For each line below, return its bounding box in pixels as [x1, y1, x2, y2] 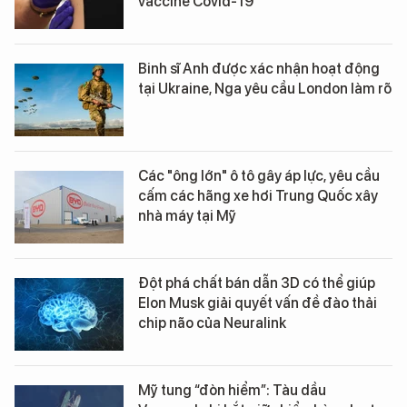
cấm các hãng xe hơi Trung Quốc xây [138, 187, 378, 204]
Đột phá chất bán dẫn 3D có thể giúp [138, 274, 375, 292]
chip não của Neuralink [138, 314, 286, 332]
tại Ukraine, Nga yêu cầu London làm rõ [138, 80, 392, 97]
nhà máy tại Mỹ [138, 207, 236, 224]
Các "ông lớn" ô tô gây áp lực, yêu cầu [138, 167, 380, 184]
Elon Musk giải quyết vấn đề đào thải [138, 294, 377, 312]
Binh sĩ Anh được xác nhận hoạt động [138, 60, 380, 77]
